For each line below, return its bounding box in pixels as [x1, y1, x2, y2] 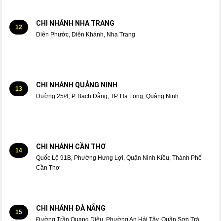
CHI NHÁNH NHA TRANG [36, 19, 114, 27]
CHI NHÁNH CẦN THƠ [36, 142, 106, 150]
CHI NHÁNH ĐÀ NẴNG [36, 204, 106, 212]
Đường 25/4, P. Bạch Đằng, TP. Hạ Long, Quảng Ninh [36, 92, 179, 100]
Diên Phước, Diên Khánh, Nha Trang [36, 31, 135, 38]
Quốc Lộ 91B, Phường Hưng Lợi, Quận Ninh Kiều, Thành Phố [36, 154, 202, 161]
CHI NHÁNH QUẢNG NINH [36, 80, 117, 89]
